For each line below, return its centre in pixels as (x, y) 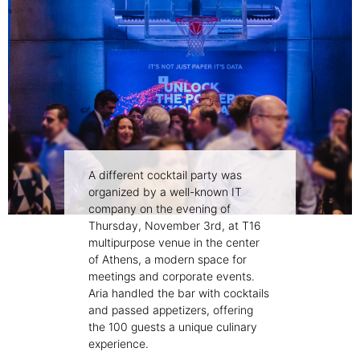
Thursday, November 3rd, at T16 (175, 226)
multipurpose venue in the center (174, 243)
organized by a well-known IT (165, 192)
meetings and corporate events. (172, 276)
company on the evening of (160, 209)
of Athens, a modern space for (168, 260)
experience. (119, 344)
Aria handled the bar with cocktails (179, 293)
